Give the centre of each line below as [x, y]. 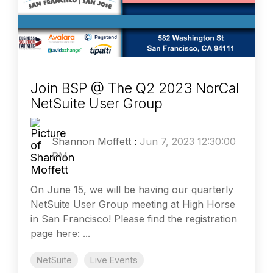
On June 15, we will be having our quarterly [132, 189]
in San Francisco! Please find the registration [134, 218]
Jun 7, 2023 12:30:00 [188, 141]
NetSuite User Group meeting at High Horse [133, 204]
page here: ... [60, 233]
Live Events [114, 260]
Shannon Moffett [91, 141]
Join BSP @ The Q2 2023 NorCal [135, 88]
